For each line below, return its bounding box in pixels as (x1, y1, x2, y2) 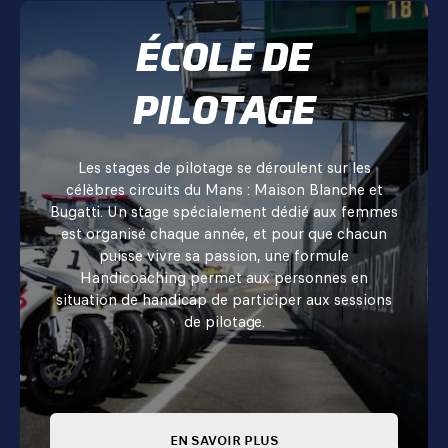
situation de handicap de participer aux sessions (56, 289, 392, 312)
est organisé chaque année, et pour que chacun (61, 223, 387, 246)
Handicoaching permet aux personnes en (80, 267, 368, 290)
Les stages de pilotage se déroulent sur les (77, 157, 371, 180)
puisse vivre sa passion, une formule (99, 245, 349, 268)
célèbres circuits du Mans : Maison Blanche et (65, 179, 383, 202)
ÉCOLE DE (136, 31, 312, 85)
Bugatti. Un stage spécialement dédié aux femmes (50, 201, 398, 224)
